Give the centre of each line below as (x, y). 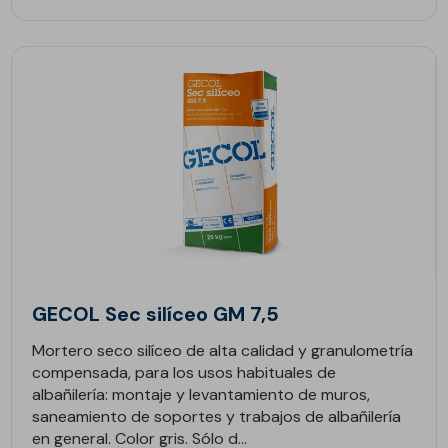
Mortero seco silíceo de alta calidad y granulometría (223, 350)
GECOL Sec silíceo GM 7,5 (156, 314)
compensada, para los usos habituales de (184, 372)
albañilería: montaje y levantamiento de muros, (201, 394)
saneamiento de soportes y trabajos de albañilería (217, 416)
